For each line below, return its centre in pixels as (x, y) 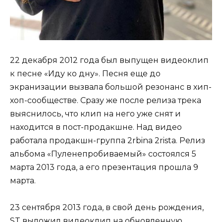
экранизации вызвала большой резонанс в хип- (111, 87)
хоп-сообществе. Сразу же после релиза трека (106, 101)
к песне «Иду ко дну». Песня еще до (85, 74)
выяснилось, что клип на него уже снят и (95, 114)
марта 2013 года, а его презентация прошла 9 (104, 167)
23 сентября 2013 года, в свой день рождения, (107, 208)
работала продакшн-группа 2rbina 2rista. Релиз (108, 141)
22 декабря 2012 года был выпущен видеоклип (109, 60)
